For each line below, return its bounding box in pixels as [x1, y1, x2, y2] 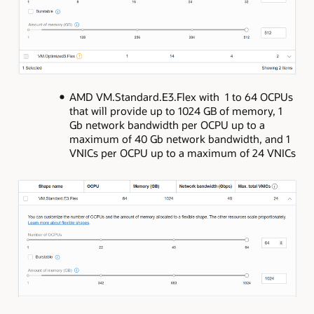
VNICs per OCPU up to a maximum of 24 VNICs [69, 145, 296, 160]
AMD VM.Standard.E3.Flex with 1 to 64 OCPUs [69, 89, 293, 104]
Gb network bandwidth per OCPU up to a [69, 117, 265, 132]
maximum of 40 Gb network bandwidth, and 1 [69, 131, 290, 146]
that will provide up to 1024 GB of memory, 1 [69, 103, 282, 118]
